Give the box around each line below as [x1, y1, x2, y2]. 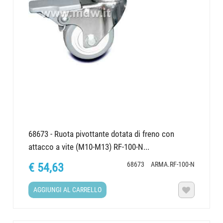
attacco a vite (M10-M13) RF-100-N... [28, 141, 150, 152]
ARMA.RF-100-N [150, 160, 195, 169]
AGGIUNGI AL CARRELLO [33, 186, 102, 194]
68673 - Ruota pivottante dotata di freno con [28, 128, 175, 139]
